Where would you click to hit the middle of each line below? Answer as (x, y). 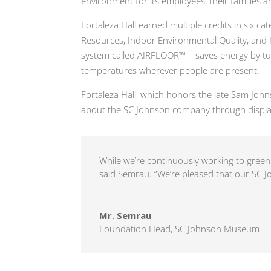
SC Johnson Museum (217, 228)
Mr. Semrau (126, 215)
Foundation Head (135, 228)
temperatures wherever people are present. (171, 70)
